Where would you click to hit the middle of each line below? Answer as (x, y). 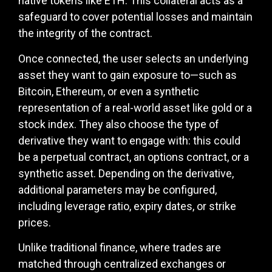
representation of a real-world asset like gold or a (135, 107)
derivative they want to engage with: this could (129, 140)
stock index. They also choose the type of (119, 124)
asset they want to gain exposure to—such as (127, 75)
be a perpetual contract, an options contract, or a (134, 157)
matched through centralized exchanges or (122, 264)
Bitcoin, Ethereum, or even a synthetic (109, 91)
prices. (35, 222)
